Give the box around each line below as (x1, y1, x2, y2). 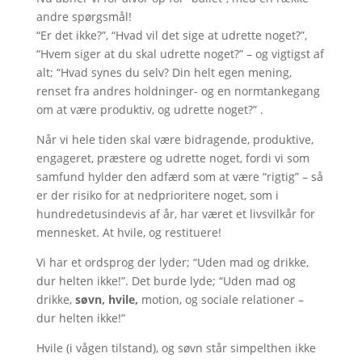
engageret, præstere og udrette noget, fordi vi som (36, 150, 309, 166)
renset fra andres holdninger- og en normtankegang (36, 83, 320, 99)
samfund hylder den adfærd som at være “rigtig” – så (36, 169, 323, 184)
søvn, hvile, (74, 292, 138, 307)
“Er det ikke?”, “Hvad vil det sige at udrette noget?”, (36, 27, 307, 43)
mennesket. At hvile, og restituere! (36, 225, 221, 240)
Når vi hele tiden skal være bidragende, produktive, (36, 132, 314, 147)
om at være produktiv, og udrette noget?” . (36, 102, 263, 117)
